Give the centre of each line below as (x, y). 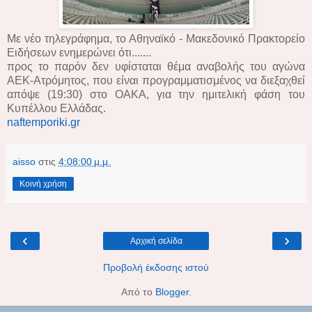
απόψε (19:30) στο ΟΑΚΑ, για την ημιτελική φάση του (156, 94)
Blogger (172, 291)
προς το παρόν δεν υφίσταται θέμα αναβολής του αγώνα (156, 66)
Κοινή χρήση (43, 184)
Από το (138, 291)
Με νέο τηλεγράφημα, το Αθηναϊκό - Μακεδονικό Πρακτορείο (156, 38)
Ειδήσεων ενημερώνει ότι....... (79, 52)
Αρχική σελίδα (156, 241)
